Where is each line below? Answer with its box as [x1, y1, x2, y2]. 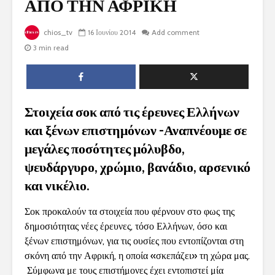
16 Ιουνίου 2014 [88, 28, 136, 37]
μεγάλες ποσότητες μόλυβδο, [25, 140, 185, 157]
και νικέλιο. [25, 177, 90, 194]
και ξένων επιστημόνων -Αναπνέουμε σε [25, 122, 247, 139]
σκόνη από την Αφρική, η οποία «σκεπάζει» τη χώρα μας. [25, 250, 250, 262]
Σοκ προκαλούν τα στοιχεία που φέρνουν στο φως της [25, 206, 234, 218]
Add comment [152, 28, 199, 37]
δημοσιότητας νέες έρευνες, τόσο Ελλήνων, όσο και [25, 220, 227, 233]
